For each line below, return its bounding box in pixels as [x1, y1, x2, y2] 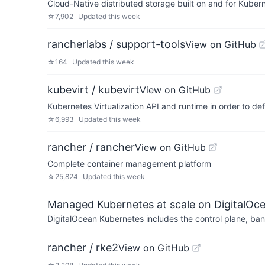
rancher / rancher [47, 141, 135, 153]
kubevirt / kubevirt [47, 83, 140, 96]
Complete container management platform [47, 159, 211, 169]
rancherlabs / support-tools [47, 38, 185, 50]
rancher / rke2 [47, 241, 118, 254]
